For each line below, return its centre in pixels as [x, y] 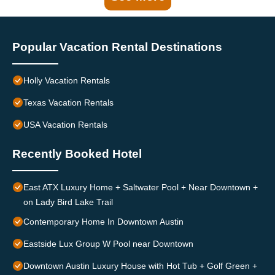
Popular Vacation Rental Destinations [117, 47]
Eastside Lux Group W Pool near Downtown [108, 244]
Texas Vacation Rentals [68, 103]
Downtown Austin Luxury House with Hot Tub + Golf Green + [140, 266]
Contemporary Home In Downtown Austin [103, 222]
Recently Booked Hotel [77, 154]
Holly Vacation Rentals [67, 81]
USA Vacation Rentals [65, 125]
